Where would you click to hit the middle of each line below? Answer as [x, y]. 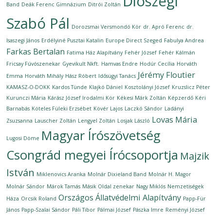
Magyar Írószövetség [101, 136]
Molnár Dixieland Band [117, 174]
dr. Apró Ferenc [164, 27]
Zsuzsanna [20, 121]
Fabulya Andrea [184, 40]
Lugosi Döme [23, 138]
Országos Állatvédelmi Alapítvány [120, 198]
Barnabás [18, 109]
